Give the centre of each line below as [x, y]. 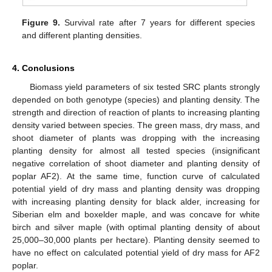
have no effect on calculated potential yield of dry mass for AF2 [136, 253]
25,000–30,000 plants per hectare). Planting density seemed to [136, 240]
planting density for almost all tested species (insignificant [136, 151]
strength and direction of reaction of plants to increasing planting [136, 113]
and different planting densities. [82, 36]
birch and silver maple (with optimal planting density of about [136, 227]
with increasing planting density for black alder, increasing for [136, 202]
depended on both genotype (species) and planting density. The [136, 100]
